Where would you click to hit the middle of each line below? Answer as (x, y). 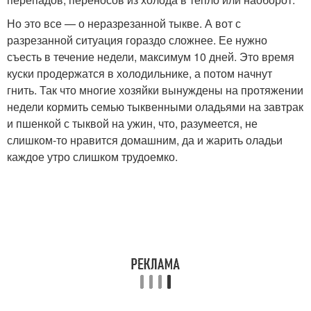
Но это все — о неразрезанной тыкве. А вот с (124, 24)
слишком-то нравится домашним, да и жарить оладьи (145, 140)
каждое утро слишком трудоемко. (92, 157)
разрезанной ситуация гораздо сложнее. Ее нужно (137, 40)
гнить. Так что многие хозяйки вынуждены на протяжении (155, 90)
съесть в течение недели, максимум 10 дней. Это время (151, 57)
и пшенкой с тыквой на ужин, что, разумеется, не (132, 124)
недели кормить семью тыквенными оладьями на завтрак (155, 107)
